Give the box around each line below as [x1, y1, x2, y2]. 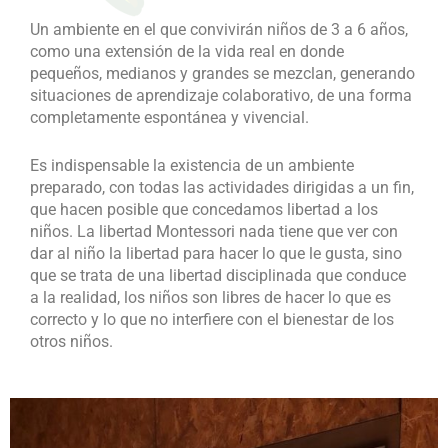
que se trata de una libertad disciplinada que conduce [30, 265, 406, 285]
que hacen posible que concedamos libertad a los [30, 199, 378, 219]
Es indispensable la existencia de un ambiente [30, 155, 354, 175]
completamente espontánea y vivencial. [30, 107, 309, 127]
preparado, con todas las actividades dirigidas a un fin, [30, 177, 414, 197]
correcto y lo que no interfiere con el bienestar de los [30, 309, 394, 329]
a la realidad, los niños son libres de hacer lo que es [30, 287, 391, 307]
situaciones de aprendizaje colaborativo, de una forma [30, 85, 412, 105]
